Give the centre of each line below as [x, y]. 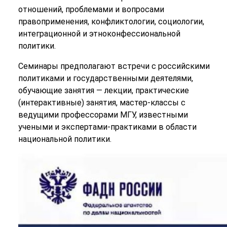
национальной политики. [65, 139]
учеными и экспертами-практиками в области [107, 127]
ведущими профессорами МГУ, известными [103, 115]
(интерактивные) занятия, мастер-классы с [102, 103]
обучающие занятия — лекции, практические [103, 91]
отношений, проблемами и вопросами [91, 10]
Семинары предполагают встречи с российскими [114, 66]
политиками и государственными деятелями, [105, 79]
